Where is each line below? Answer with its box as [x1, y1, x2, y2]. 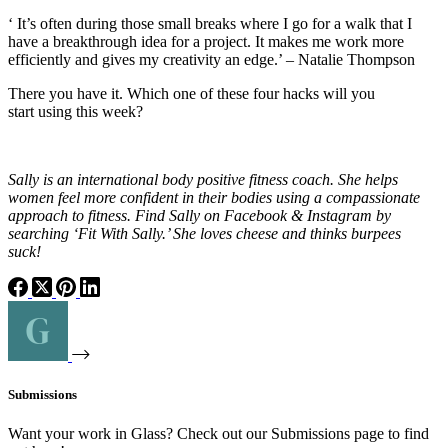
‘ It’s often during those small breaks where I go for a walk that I [8, 14, 412, 32]
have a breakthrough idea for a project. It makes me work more [8, 32, 404, 50]
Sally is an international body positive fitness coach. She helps [8, 170, 398, 188]
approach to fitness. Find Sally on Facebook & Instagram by [8, 206, 391, 224]
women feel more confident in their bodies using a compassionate [8, 188, 420, 206]
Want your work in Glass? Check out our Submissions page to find [8, 425, 429, 443]
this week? [72, 102, 143, 120]
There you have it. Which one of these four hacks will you [8, 84, 375, 102]
